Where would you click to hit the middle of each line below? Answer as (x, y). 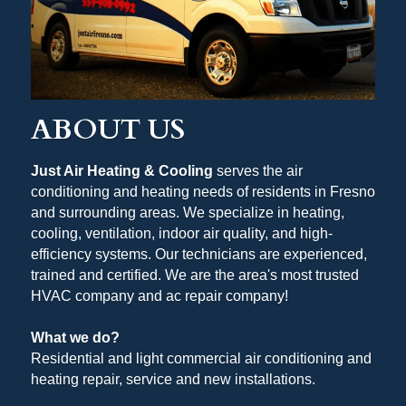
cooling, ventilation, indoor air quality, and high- (182, 233)
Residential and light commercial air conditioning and (201, 358)
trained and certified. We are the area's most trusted (195, 275)
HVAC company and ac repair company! (159, 295)
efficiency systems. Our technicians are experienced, (199, 254)
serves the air (258, 170)
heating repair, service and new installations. (175, 379)
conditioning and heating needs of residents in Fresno (203, 191)
